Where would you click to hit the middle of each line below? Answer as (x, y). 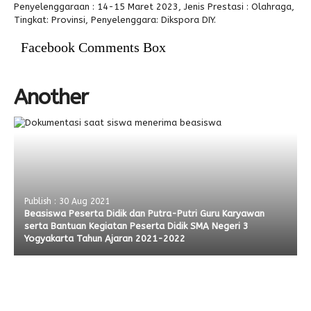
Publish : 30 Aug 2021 (67, 201)
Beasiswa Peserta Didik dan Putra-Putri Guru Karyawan (144, 213)
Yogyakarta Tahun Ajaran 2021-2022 (105, 238)
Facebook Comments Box (93, 47)
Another (51, 97)
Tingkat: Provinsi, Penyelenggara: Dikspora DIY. (115, 20)
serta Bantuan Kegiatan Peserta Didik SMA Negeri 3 (136, 226)
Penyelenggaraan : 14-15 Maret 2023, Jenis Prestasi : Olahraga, (154, 7)
